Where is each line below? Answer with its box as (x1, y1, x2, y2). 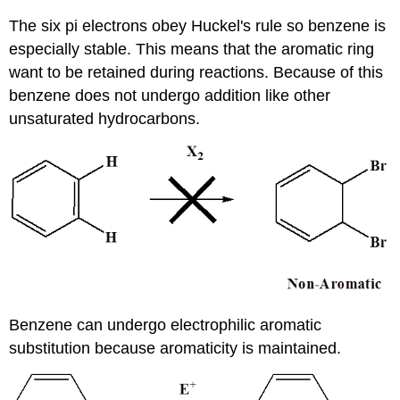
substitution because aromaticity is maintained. (9, 338, 342, 357)
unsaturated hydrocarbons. (9, 110, 201, 129)
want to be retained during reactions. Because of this (9, 63, 384, 82)
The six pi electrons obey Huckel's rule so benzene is (9, 17, 387, 36)
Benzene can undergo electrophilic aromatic (9, 315, 322, 334)
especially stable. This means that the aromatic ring (9, 40, 375, 59)
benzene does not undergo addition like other (9, 87, 331, 105)
